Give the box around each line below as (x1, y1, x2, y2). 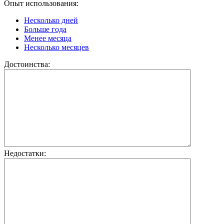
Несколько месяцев (24, 43, 89, 52)
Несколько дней (24, 16, 78, 25)
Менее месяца (24, 34, 71, 43)
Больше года (24, 25, 66, 34)
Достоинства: (4, 60, 50, 69)
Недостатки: (4, 149, 46, 158)
